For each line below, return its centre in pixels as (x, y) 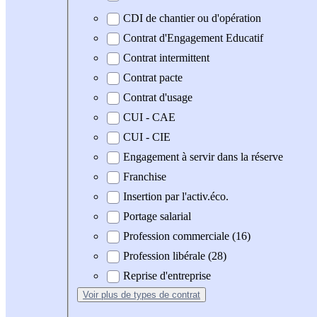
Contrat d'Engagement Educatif (193, 38)
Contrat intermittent (166, 58)
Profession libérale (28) (175, 256)
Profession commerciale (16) (187, 236)
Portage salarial (157, 217)
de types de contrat (161, 295)
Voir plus (102, 295)
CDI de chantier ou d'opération (192, 18)
